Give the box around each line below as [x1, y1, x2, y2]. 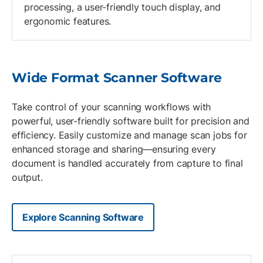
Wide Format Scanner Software [12, 70, 222, 86]
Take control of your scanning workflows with [12, 101, 211, 113]
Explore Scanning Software [22, 211, 144, 224]
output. [12, 171, 43, 184]
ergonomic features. [24, 15, 112, 28]
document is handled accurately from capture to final [12, 157, 243, 170]
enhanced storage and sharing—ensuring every [12, 143, 216, 156]
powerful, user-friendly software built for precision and [12, 115, 249, 127]
